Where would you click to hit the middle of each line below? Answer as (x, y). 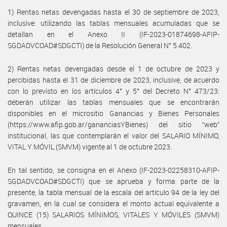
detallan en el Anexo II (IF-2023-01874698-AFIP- (113, 34)
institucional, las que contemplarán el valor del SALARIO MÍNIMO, (113, 135)
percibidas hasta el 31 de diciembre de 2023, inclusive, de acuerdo (113, 80)
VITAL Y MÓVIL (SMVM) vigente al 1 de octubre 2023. (90, 146)
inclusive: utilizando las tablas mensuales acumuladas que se (113, 23)
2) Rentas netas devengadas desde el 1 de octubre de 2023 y (113, 68)
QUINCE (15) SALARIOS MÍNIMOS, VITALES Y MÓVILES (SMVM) (113, 214)
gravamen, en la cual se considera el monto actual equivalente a (113, 203)
